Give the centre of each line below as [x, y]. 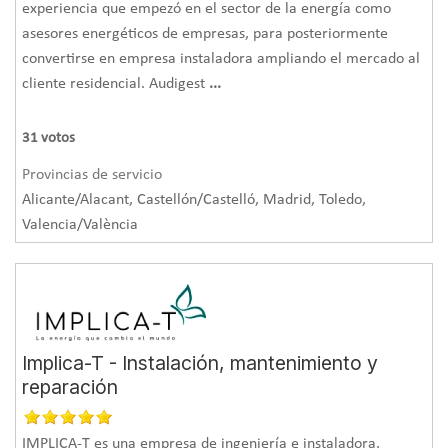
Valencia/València [80, 224]
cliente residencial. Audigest [116, 83]
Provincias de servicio [92, 174]
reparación [70, 386]
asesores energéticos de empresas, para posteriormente [205, 33]
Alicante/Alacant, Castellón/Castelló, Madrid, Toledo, [194, 199]
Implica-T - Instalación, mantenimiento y [200, 362]
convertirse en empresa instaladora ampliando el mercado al [221, 58]
